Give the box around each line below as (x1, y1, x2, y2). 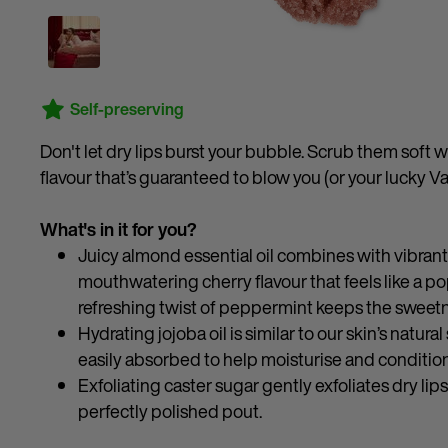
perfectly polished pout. (78, 398, 262, 424)
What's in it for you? (40, 216, 197, 242)
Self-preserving (70, 97, 184, 121)
